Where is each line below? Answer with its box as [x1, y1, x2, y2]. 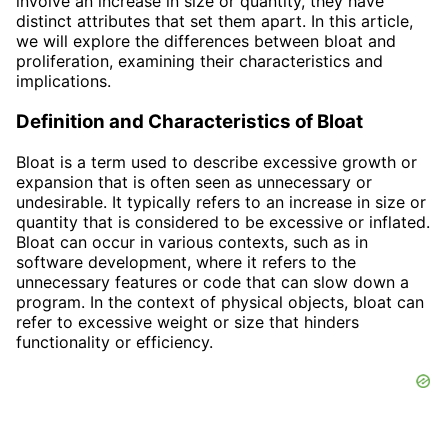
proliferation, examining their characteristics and [16, 51, 383, 72]
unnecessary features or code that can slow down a [16, 271, 409, 292]
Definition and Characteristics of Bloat [16, 109, 363, 133]
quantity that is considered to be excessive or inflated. [16, 211, 430, 232]
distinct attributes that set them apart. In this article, [16, 11, 413, 32]
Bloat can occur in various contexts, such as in [16, 231, 368, 252]
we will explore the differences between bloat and [16, 31, 396, 52]
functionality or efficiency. [16, 331, 213, 352]
